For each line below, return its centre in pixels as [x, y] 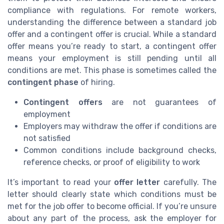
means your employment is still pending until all [112, 58]
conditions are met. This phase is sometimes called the [112, 70]
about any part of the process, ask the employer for [112, 218]
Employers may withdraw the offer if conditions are [120, 126]
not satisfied [47, 138]
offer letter [137, 182]
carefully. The [188, 182]
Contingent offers [63, 102]
